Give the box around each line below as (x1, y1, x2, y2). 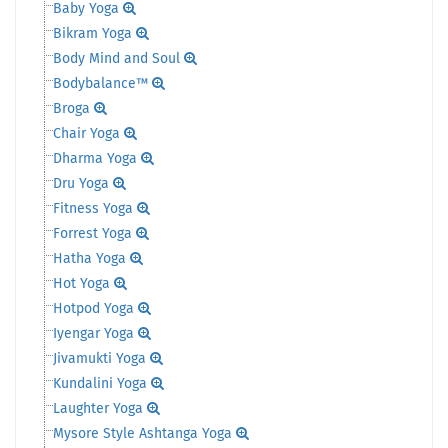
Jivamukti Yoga (53, 352, 146, 366)
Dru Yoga (53, 177, 109, 191)
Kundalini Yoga (53, 377, 147, 391)
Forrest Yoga (53, 227, 132, 241)
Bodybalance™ (53, 77, 148, 91)
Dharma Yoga (53, 152, 137, 166)
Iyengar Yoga (53, 327, 134, 341)
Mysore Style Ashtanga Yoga (53, 427, 232, 441)
